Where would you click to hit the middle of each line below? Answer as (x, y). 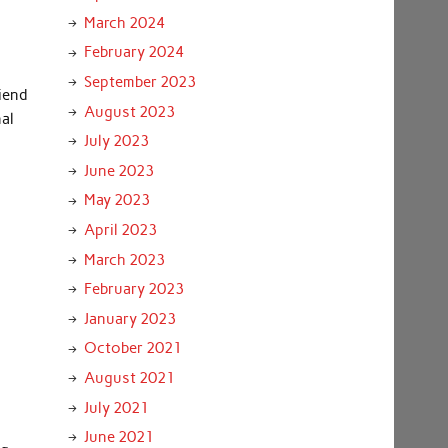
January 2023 (129, 318)
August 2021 (129, 378)
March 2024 (124, 22)
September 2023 (139, 82)
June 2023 (118, 170)
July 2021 (116, 407)
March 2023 (124, 259)
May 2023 (116, 200)
